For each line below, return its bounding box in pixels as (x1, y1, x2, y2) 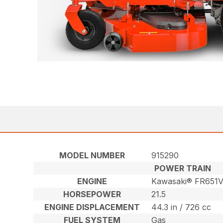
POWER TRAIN (154, 163, 212, 174)
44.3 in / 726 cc (151, 202, 212, 213)
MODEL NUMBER (59, 150, 125, 161)
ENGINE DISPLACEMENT (44, 202, 140, 213)
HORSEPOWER (63, 189, 121, 200)
